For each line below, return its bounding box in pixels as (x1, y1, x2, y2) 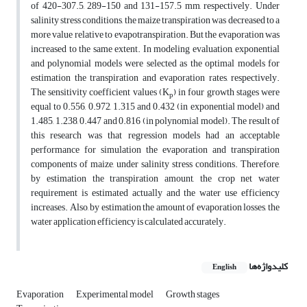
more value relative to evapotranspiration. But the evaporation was (31, 25, 280, 45)
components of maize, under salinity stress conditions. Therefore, (31, 155, 280, 174)
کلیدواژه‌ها (249, 257, 288, 276)
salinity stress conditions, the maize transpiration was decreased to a (31, 11, 280, 30)
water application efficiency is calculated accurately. (31, 212, 226, 232)
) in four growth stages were (173, 83, 280, 102)
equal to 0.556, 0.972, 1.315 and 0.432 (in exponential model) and (31, 97, 280, 116)
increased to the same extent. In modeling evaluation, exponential (31, 40, 280, 59)
